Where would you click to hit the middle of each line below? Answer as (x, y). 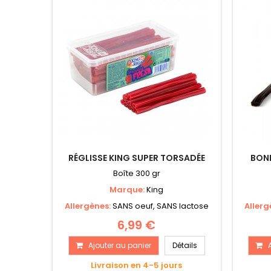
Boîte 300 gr (136, 174)
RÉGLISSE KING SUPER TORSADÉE (136, 158)
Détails (184, 246)
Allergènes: (88, 206)
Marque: (128, 190)
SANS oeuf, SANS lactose (160, 206)
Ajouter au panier (119, 246)
